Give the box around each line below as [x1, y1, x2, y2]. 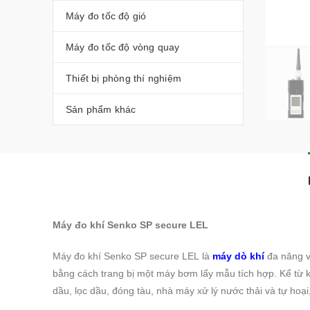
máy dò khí [212, 250, 264, 262]
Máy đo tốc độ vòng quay [66, 42, 180, 53]
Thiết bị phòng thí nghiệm [66, 73, 181, 84]
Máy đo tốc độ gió [66, 10, 147, 21]
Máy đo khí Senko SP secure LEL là [53, 250, 212, 262]
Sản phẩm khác [66, 104, 136, 115]
